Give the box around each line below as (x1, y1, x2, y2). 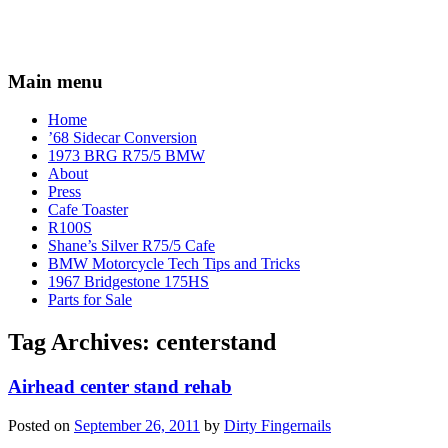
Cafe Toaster (48, 201, 128, 219)
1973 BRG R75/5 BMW (48, 147, 205, 165)
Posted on (8, 416, 74, 434)
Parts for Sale (48, 291, 132, 309)
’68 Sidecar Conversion (48, 129, 197, 147)
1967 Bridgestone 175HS (48, 273, 209, 291)
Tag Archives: (8, 329, 156, 356)
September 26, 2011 (74, 416, 200, 434)
